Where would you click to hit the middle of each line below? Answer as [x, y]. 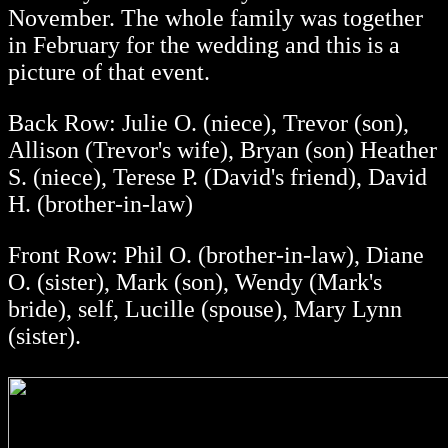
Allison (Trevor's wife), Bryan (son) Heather [222, 150]
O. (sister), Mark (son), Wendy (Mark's [195, 282]
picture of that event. [109, 72]
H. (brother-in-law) [100, 204]
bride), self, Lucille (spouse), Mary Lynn [205, 309]
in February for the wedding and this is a [204, 45]
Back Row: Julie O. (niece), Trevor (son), [208, 123]
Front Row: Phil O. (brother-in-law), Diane [216, 255]
